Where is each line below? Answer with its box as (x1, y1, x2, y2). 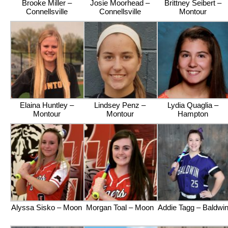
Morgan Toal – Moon (86, 203, 154, 212)
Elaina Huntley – (19, 101, 74, 109)
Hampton (178, 109, 209, 118)
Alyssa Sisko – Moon (11, 203, 82, 212)
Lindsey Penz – (94, 101, 146, 109)
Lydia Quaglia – (167, 101, 219, 109)
